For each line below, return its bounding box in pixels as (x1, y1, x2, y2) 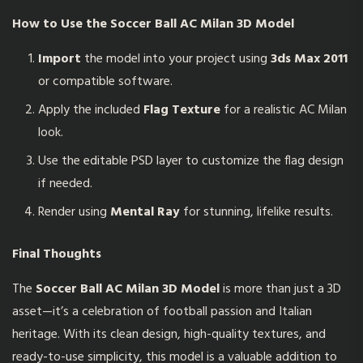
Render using (38, 202, 110, 223)
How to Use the (12, 14, 110, 35)
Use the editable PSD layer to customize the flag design (38, 151, 344, 172)
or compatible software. (38, 71, 173, 92)
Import (38, 49, 81, 70)
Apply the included (38, 100, 143, 121)
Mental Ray (110, 202, 180, 223)
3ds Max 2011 (271, 49, 348, 70)
